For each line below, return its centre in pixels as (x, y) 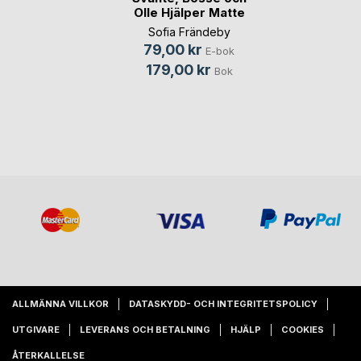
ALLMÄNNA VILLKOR (60, 303)
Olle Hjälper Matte (189, 13)
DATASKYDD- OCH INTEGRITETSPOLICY (223, 303)
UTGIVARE (36, 329)
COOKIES (303, 329)
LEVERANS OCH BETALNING (145, 329)
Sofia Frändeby (189, 32)
